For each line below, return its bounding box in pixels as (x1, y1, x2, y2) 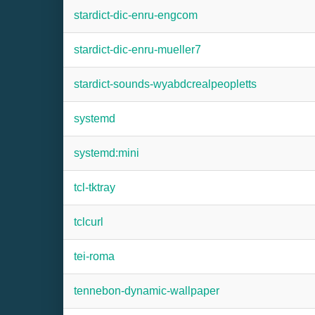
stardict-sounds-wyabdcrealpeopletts (74, 78, 257, 90)
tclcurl (74, 216, 103, 228)
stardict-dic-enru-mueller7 (74, 44, 201, 56)
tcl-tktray (74, 181, 115, 193)
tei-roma (74, 250, 115, 262)
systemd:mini (74, 147, 139, 159)
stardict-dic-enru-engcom (74, 9, 198, 21)
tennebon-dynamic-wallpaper (74, 285, 219, 297)
